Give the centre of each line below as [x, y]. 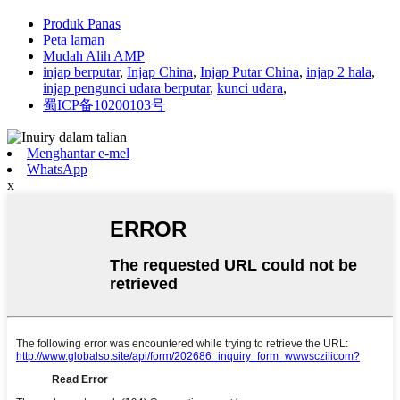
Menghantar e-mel [78, 154]
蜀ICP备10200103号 [104, 105]
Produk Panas [82, 24]
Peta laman [74, 40]
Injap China [160, 72]
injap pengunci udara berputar [126, 88]
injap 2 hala [339, 72]
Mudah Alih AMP [94, 56]
